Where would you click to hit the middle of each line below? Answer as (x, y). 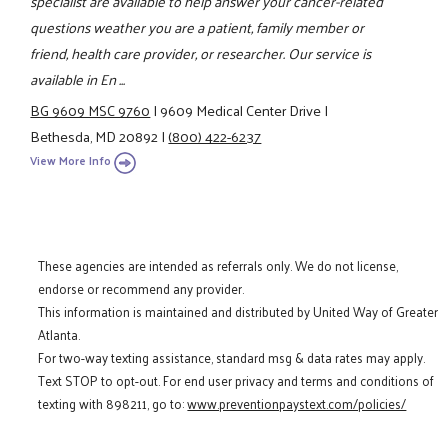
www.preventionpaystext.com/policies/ (297, 404)
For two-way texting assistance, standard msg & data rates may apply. (232, 358)
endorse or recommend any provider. (141, 289)
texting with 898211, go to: (113, 404)
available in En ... (78, 79)
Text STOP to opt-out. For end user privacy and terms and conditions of (236, 381)
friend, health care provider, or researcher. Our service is (201, 53)
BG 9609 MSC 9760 (90, 109)
